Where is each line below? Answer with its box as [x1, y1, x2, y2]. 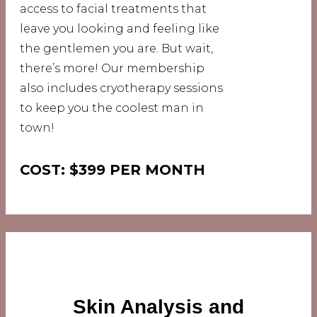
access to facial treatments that [20, 2, 207, 16]
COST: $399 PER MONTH [20, 161, 205, 179]
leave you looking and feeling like [20, 22, 219, 35]
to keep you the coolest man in [20, 101, 204, 115]
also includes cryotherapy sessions [20, 81, 223, 95]
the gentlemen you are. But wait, [20, 42, 213, 55]
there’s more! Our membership [20, 62, 204, 75]
